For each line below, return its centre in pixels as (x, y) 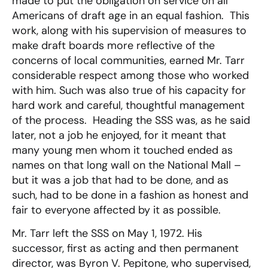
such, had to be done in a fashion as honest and (130, 195)
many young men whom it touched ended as (122, 150)
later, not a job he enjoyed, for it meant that (119, 135)
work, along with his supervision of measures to (129, 30)
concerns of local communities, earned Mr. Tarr (128, 60)
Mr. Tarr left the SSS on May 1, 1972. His (107, 234)
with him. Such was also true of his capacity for (129, 90)
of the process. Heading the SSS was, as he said (131, 120)
